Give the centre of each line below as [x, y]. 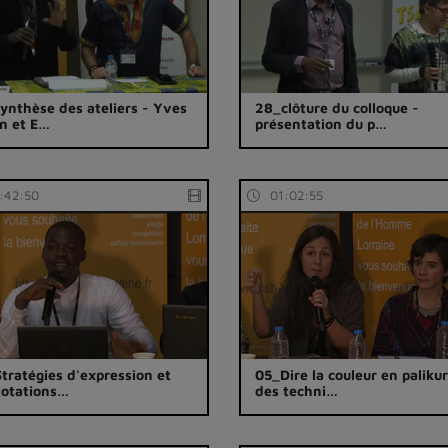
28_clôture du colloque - [337, 108]
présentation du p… [321, 124]
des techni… [297, 390]
